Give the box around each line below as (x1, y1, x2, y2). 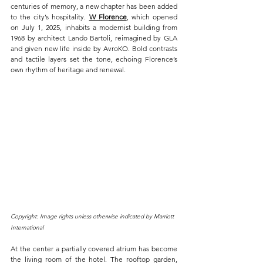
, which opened (126, 12, 178, 21)
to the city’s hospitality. (11, 12, 89, 21)
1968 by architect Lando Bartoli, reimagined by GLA (11, 33, 177, 42)
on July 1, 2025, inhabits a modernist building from (11, 22, 177, 32)
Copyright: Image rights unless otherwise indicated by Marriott (11, 212, 176, 220)
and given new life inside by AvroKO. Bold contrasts (11, 43, 177, 53)
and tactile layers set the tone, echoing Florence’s (11, 54, 177, 63)
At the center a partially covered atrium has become (11, 244, 177, 253)
